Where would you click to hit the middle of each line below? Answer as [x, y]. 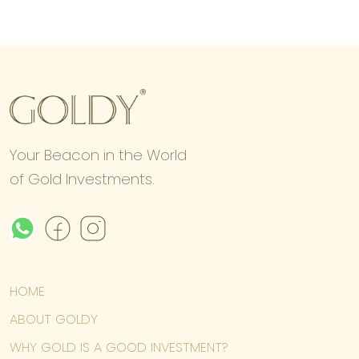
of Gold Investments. [82, 179]
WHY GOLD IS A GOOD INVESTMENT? [119, 348]
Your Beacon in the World [98, 155]
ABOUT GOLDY [54, 320]
